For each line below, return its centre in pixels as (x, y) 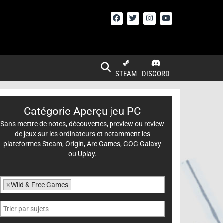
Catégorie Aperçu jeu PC (83, 111)
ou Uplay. (83, 154)
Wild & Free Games (40, 185)
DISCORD (156, 74)
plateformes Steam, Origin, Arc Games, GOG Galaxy (83, 144)
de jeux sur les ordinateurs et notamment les (82, 134)
